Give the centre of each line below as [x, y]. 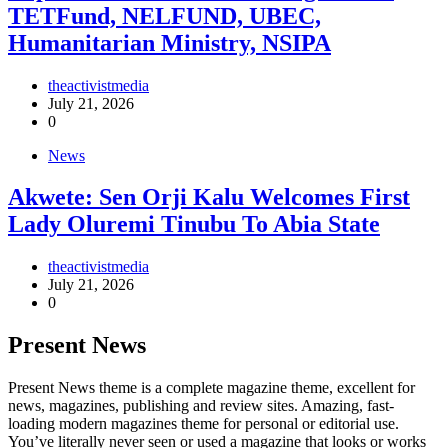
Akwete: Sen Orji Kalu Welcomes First [209, 197]
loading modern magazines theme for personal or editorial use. [203, 424]
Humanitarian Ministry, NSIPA [169, 42]
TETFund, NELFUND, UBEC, [164, 15]
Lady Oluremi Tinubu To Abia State [194, 224]
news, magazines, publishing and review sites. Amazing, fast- [201, 406]
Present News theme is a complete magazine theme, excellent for [211, 388]
